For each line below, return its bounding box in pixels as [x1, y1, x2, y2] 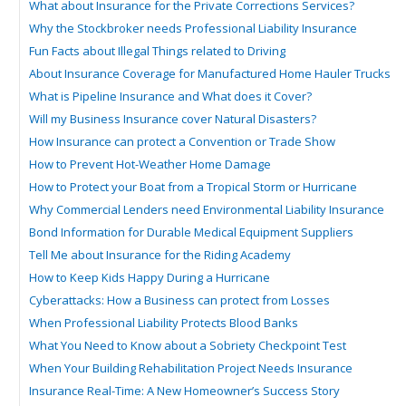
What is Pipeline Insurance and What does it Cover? [29, 88, 312, 104]
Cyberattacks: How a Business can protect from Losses [29, 292, 330, 308]
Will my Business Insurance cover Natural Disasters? [29, 111, 316, 127]
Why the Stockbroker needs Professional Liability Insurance [29, 20, 357, 36]
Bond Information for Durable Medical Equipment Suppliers [29, 224, 353, 240]
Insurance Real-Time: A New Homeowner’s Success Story [29, 382, 340, 399]
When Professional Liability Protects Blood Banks [29, 314, 298, 331]
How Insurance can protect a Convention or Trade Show [29, 133, 335, 150]
